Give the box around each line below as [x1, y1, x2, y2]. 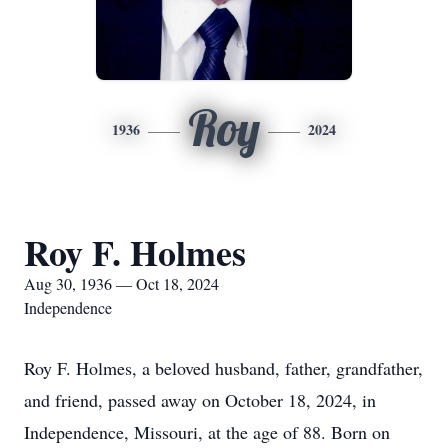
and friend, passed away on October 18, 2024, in [24, 388, 376, 412]
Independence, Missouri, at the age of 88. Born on [24, 420, 390, 444]
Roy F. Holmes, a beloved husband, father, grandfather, [24, 356, 423, 380]
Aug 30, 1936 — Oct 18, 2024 [24, 273, 219, 294]
